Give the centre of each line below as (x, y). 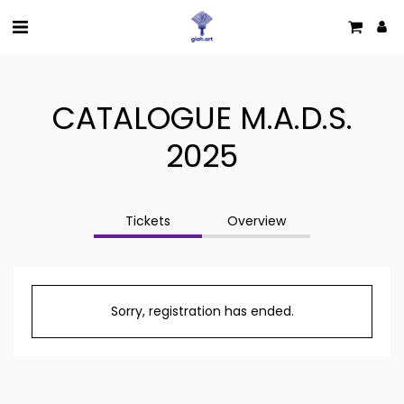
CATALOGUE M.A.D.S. (202, 118)
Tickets (148, 221)
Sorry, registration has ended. (202, 311)
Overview (256, 221)
